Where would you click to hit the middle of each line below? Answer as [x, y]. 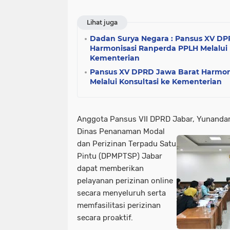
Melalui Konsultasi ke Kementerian [156, 82]
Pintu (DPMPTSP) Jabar [120, 156]
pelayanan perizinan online [125, 181]
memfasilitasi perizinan [119, 205]
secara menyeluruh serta [121, 193]
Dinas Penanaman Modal [121, 131]
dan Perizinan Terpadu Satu [127, 144]
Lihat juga [102, 22]
